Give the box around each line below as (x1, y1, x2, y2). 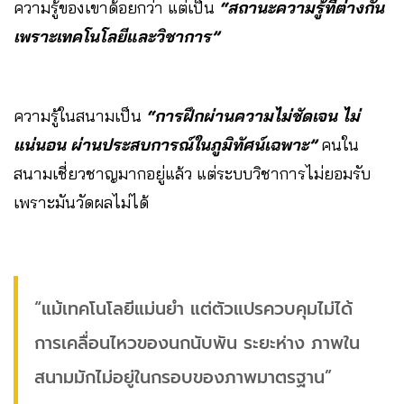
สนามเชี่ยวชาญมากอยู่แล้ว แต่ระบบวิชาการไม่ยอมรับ (14, 163, 371, 185)
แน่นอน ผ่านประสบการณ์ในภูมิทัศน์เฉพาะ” (14, 134, 317, 156)
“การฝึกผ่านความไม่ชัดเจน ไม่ (146, 106, 360, 127)
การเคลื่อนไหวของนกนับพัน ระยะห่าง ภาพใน (34, 330, 360, 357)
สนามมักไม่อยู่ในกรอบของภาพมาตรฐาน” (34, 364, 332, 391)
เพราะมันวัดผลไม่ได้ (14, 192, 153, 214)
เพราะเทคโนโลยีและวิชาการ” (14, 26, 219, 48)
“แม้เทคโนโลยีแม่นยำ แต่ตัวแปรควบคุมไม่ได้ (34, 296, 353, 323)
